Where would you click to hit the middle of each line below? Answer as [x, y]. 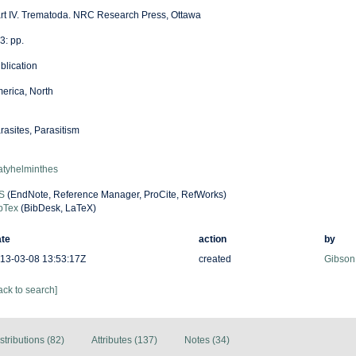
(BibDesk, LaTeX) [57, 208]
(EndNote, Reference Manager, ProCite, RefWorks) [115, 195]
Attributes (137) [124, 340]
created [215, 259]
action [212, 239]
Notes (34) [207, 340]
